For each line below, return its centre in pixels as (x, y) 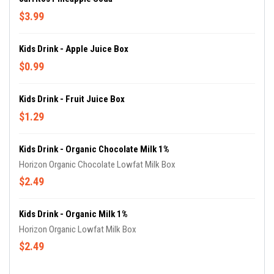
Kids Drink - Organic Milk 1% (73, 214)
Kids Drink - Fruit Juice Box (72, 99)
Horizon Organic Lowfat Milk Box (78, 230)
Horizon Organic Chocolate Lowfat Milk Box (97, 165)
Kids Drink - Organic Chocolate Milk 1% (94, 150)
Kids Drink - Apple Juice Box (74, 49)
